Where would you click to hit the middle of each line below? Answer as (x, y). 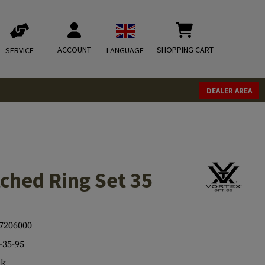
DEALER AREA (229, 91)
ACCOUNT (74, 50)
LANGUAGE (125, 50)
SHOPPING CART (185, 50)
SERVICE (20, 50)
